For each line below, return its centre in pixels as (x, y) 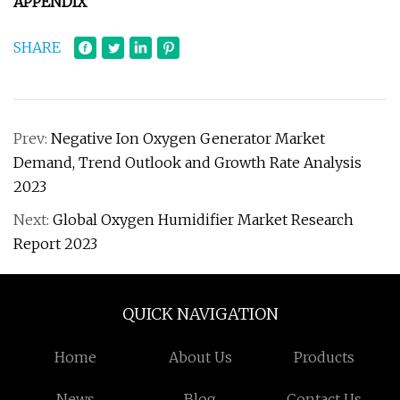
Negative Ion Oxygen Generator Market (188, 138)
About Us (200, 357)
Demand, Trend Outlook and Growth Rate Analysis (187, 162)
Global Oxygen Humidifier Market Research (203, 220)
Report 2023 (55, 244)
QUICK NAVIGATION (200, 314)
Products (325, 357)
